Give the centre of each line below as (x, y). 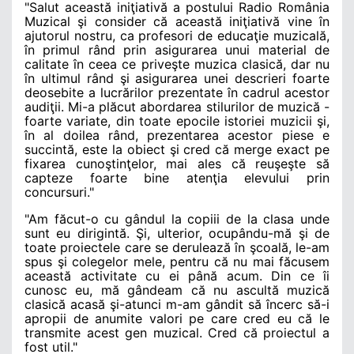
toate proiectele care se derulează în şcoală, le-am (177, 247)
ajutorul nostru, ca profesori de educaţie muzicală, (177, 35)
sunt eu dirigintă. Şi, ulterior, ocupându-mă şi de (177, 233)
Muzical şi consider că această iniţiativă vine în (177, 21)
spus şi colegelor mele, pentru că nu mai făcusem (177, 261)
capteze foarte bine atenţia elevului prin (177, 177)
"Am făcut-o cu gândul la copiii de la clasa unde (177, 218)
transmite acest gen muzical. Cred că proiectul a (177, 332)
